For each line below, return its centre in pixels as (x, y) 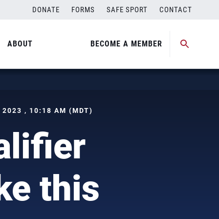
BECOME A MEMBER (126, 44)
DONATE (46, 10)
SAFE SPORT (127, 10)
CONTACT (176, 10)
